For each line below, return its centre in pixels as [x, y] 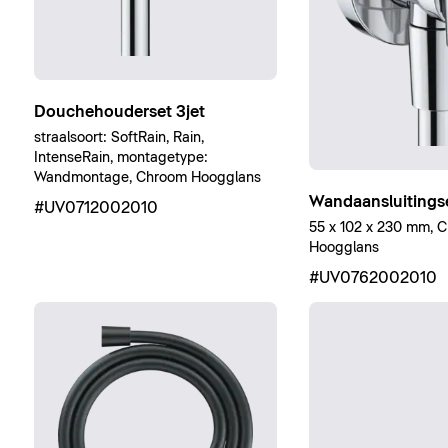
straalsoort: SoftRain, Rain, [118, 137]
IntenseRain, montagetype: [120, 157]
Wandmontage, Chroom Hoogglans [147, 177]
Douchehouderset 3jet [119, 111]
